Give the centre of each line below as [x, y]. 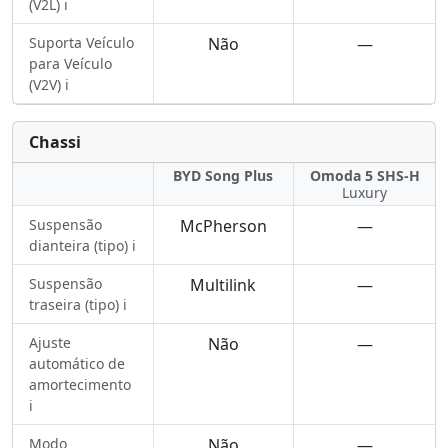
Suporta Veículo [81, 42]
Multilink [223, 285]
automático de [77, 363]
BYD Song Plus [223, 175]
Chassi [55, 142]
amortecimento [80, 384]
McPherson [223, 226]
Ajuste [50, 342]
